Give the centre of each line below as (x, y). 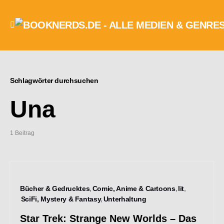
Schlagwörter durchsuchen (54, 80)
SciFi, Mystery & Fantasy (61, 199)
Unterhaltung (125, 199)
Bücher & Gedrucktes (55, 188)
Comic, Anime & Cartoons (134, 188)
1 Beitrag (22, 133)
